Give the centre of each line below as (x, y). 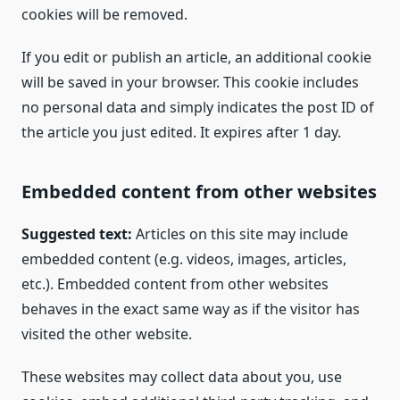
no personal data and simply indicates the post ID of (198, 107)
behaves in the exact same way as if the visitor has (191, 309)
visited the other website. (107, 334)
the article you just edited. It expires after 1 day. (181, 132)
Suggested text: (79, 234)
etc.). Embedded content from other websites (175, 284)
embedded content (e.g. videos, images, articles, (184, 259)
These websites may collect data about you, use (182, 377)
